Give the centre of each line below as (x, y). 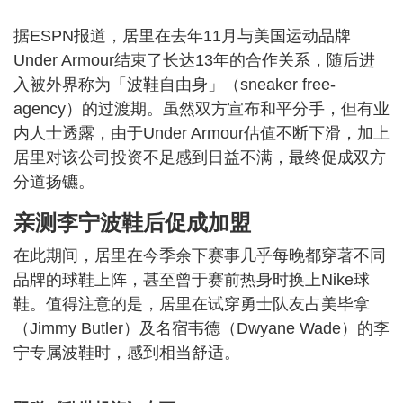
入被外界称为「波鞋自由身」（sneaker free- (175, 85)
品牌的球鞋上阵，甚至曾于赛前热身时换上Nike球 (192, 280)
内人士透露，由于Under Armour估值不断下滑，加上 (201, 133)
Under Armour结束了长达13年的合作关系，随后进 (194, 60)
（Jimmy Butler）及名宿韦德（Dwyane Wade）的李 (201, 328)
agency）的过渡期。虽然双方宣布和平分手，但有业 (201, 109)
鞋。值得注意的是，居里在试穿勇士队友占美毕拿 (192, 304)
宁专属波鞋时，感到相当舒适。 (127, 353)
